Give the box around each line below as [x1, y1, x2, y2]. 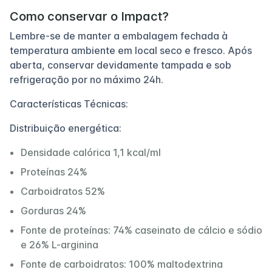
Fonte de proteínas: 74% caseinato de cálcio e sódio [21, 223, 262, 236]
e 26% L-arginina [21, 238, 98, 251]
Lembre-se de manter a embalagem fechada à [10, 29, 228, 42]
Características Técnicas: [10, 97, 128, 110]
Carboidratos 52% [21, 185, 105, 197]
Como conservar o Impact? [10, 8, 169, 24]
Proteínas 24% [21, 165, 87, 178]
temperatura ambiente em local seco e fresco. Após [10, 44, 252, 56]
